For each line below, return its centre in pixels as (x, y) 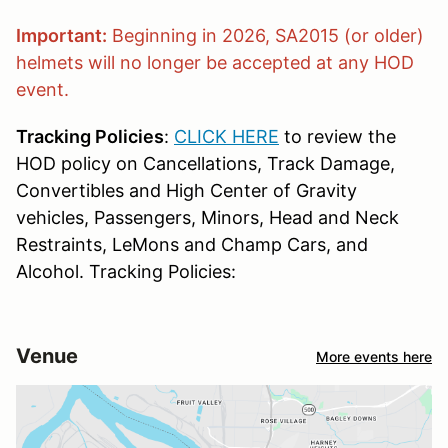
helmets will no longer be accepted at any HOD (215, 63)
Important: (61, 36)
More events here (374, 356)
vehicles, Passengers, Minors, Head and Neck (207, 218)
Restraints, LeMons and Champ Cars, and (192, 245)
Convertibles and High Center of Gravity (186, 191)
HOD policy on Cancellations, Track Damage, (205, 164)
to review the (337, 137)
